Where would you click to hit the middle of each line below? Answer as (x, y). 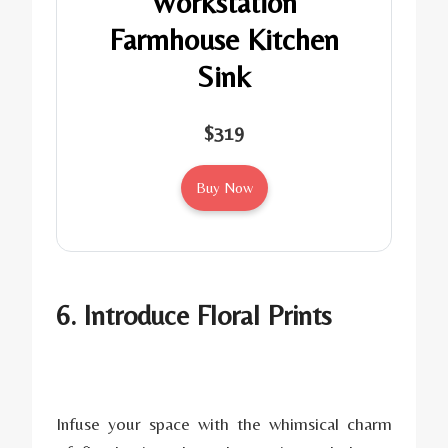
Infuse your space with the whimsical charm (224, 423)
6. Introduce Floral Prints (194, 314)
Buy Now (224, 187)
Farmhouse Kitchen (224, 39)
